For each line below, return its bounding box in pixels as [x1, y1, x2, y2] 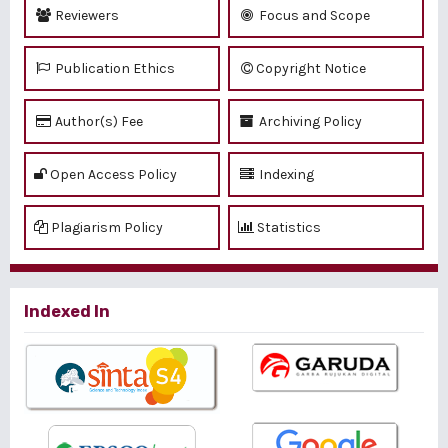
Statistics [254, 218, 321, 236]
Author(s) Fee [52, 112, 143, 130]
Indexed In [24, 301, 110, 321]
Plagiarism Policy [48, 218, 163, 236]
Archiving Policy [256, 112, 362, 130]
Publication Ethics [52, 59, 175, 77]
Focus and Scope [256, 6, 370, 24]
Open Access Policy [47, 165, 177, 183]
